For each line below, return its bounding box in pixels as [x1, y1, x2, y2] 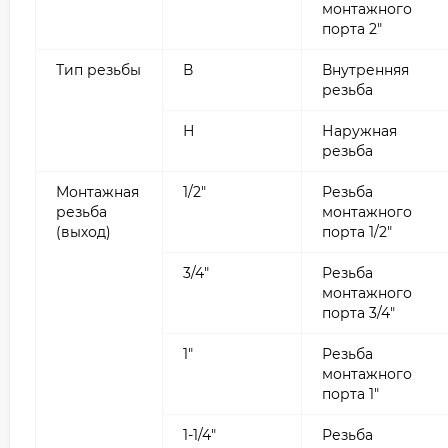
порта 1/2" [322, 223, 392, 242]
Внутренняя [322, 61, 409, 80]
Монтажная [56, 183, 139, 202]
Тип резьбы [56, 61, 141, 80]
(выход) [56, 223, 111, 242]
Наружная [322, 122, 397, 141]
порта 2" [322, 20, 382, 39]
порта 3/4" [322, 304, 395, 323]
